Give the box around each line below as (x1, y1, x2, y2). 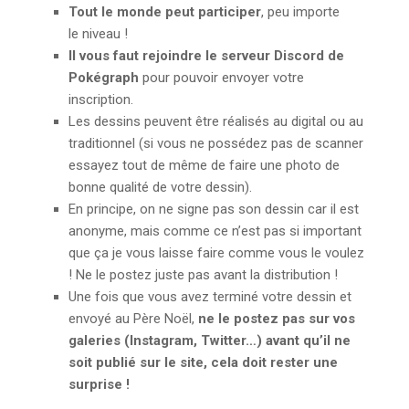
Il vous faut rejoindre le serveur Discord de (68, 47, 344, 65)
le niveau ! (68, 26, 131, 43)
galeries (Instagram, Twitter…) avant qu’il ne (68, 332, 351, 350)
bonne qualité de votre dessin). (68, 179, 252, 196)
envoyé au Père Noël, (68, 310, 198, 328)
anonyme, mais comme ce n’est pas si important (68, 223, 362, 240)
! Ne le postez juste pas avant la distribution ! (68, 267, 338, 284)
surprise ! (68, 376, 130, 393)
